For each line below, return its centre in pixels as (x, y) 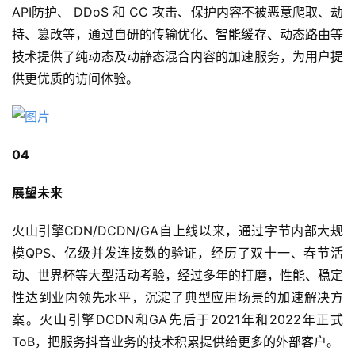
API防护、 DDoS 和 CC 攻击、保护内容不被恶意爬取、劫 (177, 11)
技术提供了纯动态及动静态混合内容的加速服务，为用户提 (177, 56)
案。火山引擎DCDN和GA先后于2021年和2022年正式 (177, 319)
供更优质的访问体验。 (75, 78)
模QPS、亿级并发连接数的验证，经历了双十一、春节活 (177, 252)
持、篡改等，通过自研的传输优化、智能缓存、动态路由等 (177, 34)
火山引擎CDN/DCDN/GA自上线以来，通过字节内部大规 (177, 230)
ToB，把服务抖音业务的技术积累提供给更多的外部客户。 (176, 341)
